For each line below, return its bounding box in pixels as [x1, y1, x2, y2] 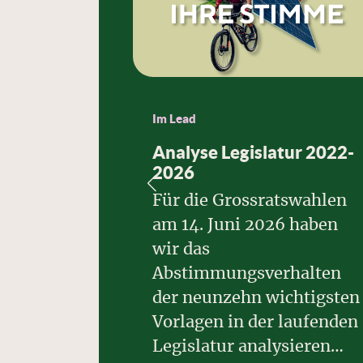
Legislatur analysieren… [152, 338, 344, 355]
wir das [152, 241, 210, 258]
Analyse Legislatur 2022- [152, 141, 354, 162]
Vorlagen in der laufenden [152, 314, 358, 331]
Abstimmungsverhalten [152, 265, 341, 282]
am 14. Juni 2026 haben [152, 216, 338, 233]
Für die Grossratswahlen [152, 192, 347, 209]
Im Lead [152, 111, 196, 126]
